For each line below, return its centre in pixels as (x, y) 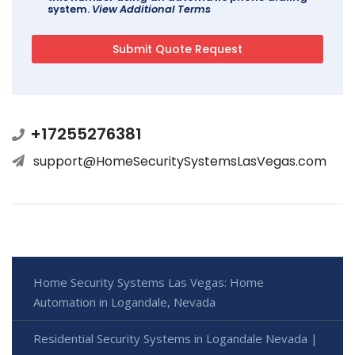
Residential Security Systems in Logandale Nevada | (176, 338)
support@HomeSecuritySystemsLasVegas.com (180, 161)
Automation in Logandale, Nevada (124, 302)
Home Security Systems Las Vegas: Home (149, 282)
